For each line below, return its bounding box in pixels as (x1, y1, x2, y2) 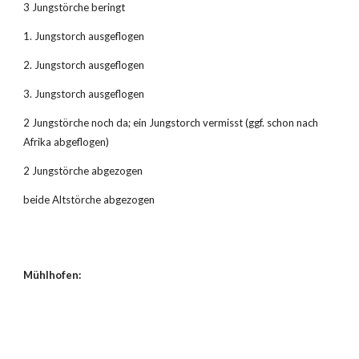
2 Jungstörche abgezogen (23, 164, 143, 177)
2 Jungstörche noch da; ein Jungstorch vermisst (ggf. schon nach (23, 116, 319, 129)
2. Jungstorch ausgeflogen (23, 58, 145, 71)
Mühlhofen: (23, 268, 82, 281)
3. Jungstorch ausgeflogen (23, 87, 145, 100)
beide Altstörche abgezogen (23, 193, 155, 206)
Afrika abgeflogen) (23, 135, 110, 148)
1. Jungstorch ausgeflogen (23, 30, 145, 42)
